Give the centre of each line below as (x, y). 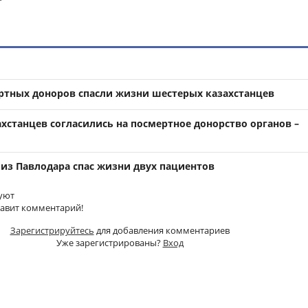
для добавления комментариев (162, 230)
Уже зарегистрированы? (109, 242)
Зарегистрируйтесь (52, 230)
